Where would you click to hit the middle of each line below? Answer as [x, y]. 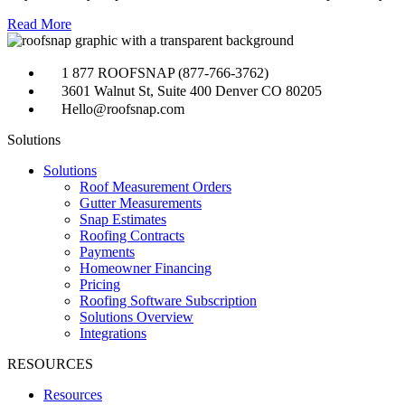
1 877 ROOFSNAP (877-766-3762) [165, 73]
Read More [39, 24]
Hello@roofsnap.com [123, 109]
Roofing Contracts [132, 236]
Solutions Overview [137, 317]
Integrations [113, 334]
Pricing [100, 285]
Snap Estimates [123, 220]
